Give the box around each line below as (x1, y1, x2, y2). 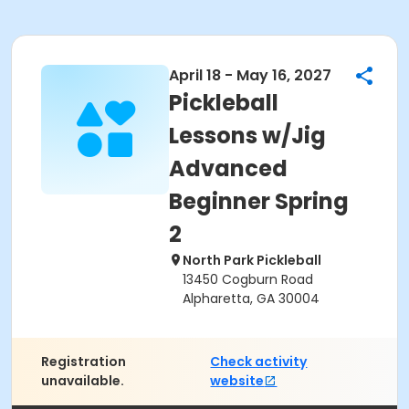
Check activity (210, 352, 308, 371)
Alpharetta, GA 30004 (183, 289, 320, 308)
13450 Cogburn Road (183, 270, 313, 288)
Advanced (169, 153, 288, 184)
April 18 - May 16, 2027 (169, 65, 331, 86)
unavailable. (41, 372, 124, 390)
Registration (41, 352, 126, 371)
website (210, 372, 265, 390)
